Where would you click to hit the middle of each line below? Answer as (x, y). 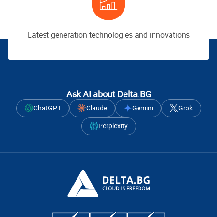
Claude (96, 108)
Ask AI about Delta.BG (108, 94)
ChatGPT (47, 108)
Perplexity (113, 126)
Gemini (142, 108)
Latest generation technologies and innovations (108, 35)
